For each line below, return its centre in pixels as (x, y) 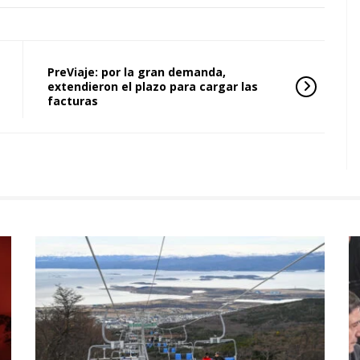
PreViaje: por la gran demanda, (137, 72)
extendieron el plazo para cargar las (153, 87)
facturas (73, 101)
